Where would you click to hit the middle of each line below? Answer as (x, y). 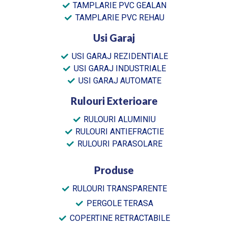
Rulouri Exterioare (114, 101)
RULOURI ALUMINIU (120, 119)
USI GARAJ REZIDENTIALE (120, 56)
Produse (114, 170)
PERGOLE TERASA (120, 203)
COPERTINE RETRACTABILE (120, 218)
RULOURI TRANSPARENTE (120, 188)
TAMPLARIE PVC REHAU (120, 17)
